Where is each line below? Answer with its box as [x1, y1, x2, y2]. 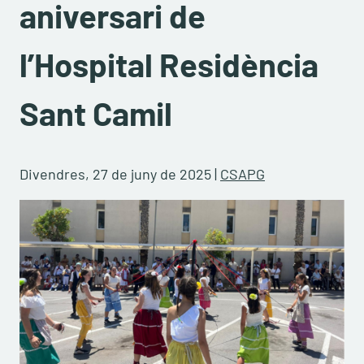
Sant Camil [19, 93, 172, 132]
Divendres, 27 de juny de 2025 [19, 165, 211, 183]
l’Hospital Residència [19, 45, 318, 84]
